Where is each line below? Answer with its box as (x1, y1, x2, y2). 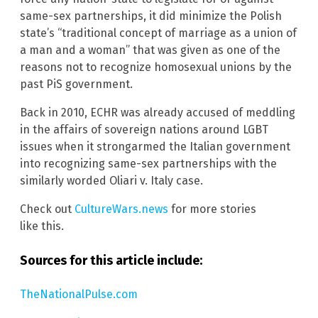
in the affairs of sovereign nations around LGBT (20, 123, 268, 137)
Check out (20, 202, 75, 216)
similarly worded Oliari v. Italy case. (20, 174, 203, 188)
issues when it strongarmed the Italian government (20, 140, 290, 154)
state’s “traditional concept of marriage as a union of (20, 26, 297, 40)
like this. (20, 219, 64, 234)
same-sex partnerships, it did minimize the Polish (20, 9, 282, 23)
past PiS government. (20, 77, 133, 92)
